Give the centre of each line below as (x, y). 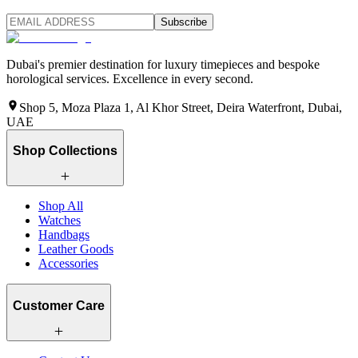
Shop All (61, 206)
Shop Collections (65, 151)
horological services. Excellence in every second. (130, 78)
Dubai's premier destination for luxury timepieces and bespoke (163, 64)
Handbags (64, 235)
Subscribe (184, 22)
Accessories (68, 264)
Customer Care (59, 305)
